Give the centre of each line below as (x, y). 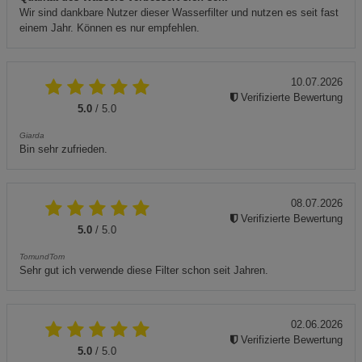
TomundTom (42, 256)
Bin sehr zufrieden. (63, 149)
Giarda (32, 135)
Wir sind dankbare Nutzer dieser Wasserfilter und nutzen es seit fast (179, 12)
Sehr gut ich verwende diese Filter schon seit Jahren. (144, 270)
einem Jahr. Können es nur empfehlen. (109, 27)
